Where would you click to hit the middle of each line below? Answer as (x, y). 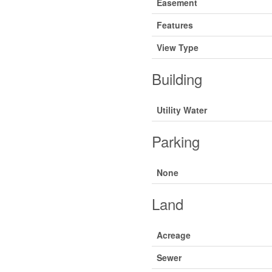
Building (177, 78)
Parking (175, 141)
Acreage (173, 235)
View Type (177, 47)
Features (175, 25)
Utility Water (182, 110)
